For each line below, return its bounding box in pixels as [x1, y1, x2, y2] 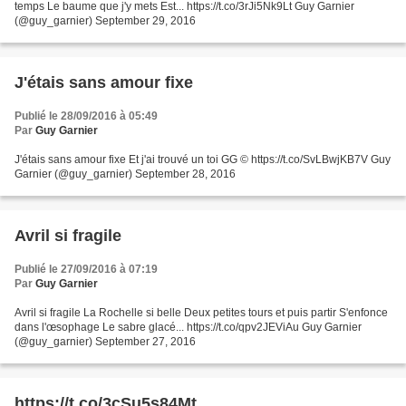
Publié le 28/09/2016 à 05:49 [14, 109, 158, 122]
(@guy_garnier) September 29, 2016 [14, 14, 196, 27]
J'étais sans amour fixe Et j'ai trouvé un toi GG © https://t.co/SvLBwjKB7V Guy [14, 152, 391, 166]
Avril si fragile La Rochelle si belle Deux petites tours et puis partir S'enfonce [14, 305, 388, 319]
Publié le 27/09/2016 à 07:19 [14, 262, 158, 275]
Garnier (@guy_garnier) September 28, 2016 [14, 167, 236, 180]
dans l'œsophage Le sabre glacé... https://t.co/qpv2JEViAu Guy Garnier [14, 320, 362, 333]
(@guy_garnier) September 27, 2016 [14, 334, 196, 348]
